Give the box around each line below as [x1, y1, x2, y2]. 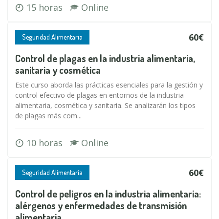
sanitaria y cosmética [15, 64, 101, 76]
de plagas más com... [15, 111, 82, 120]
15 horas [24, 1, 70, 13]
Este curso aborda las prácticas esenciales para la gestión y [15, 80, 203, 89]
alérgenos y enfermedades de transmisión [15, 199, 187, 212]
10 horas [24, 137, 70, 149]
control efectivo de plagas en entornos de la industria [15, 90, 184, 100]
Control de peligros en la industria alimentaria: [15, 187, 201, 200]
